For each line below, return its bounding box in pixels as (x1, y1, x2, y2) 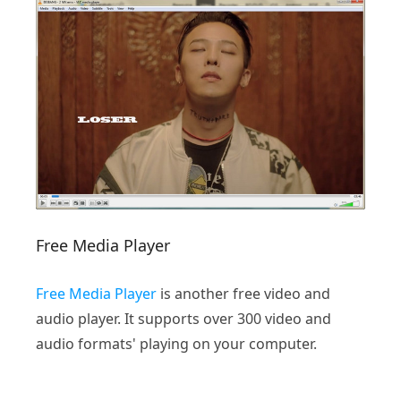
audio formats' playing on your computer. (36, 333, 317, 354)
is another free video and (157, 283, 330, 303)
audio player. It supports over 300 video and (36, 308, 331, 328)
